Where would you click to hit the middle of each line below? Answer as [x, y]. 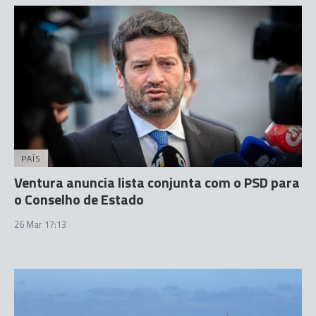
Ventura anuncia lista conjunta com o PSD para [157, 182]
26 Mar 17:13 [40, 224]
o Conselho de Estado [79, 199]
